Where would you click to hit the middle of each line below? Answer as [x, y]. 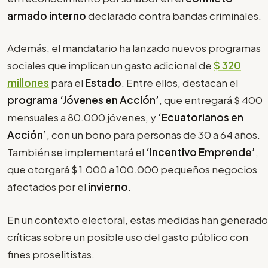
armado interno [47, 15]
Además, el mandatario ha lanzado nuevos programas [134, 48]
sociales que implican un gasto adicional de [109, 66]
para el [67, 83]
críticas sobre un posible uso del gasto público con [128, 237]
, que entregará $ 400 [211, 100]
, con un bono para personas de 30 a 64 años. [153, 135]
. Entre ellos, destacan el [180, 83]
